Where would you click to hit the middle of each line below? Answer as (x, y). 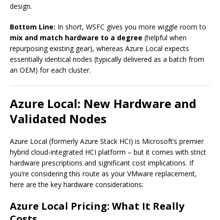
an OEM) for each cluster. (50, 70)
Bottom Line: (33, 27)
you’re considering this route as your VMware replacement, (103, 174)
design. (21, 6)
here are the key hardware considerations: (77, 185)
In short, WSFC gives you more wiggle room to (131, 27)
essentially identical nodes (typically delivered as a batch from (107, 59)
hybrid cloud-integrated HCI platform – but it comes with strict (108, 152)
